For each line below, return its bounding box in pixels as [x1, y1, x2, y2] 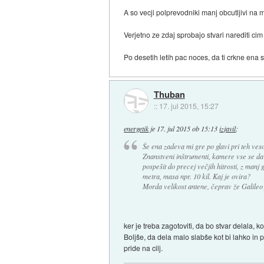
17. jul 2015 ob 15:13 [157, 124, 218, 134]
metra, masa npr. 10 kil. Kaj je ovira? [142, 171, 250, 181]
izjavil [219, 124, 236, 134]
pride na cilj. [124, 243, 163, 253]
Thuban [153, 88, 185, 101]
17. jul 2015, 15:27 [159, 101, 219, 111]
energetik [124, 124, 149, 134]
